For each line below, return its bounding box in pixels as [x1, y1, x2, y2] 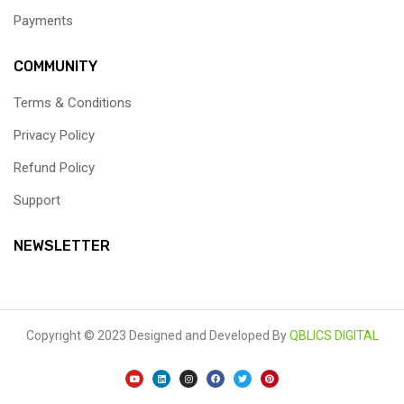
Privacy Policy [14, 127, 95, 144]
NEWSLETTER [14, 237, 110, 255]
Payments [14, 13, 73, 30]
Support [14, 192, 60, 209]
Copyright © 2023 [25, 328, 129, 344]
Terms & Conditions [14, 95, 132, 112]
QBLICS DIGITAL [289, 328, 379, 344]
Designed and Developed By [128, 328, 289, 344]
